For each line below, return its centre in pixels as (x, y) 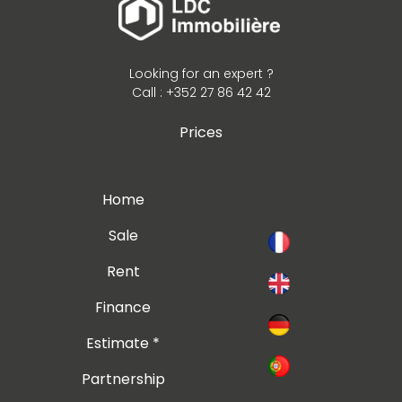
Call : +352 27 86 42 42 (201, 92)
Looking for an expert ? (201, 73)
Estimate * (123, 343)
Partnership (123, 379)
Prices (201, 132)
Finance (123, 307)
